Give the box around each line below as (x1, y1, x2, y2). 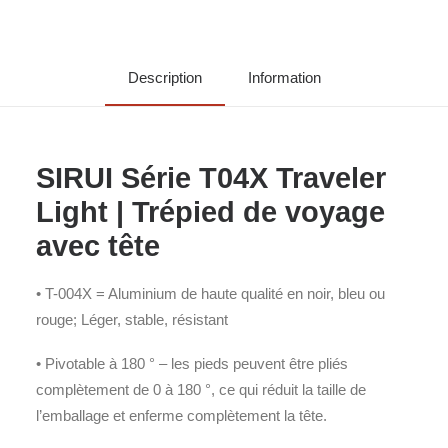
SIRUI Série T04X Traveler (36, 162, 386, 194)
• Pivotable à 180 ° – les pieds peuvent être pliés (36, 355, 348, 372)
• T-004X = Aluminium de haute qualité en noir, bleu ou (36, 285, 385, 302)
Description (127, 69, 202, 86)
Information (247, 69, 321, 86)
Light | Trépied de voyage (36, 196, 385, 228)
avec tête (36, 230, 160, 262)
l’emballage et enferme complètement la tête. (36, 407, 327, 424)
